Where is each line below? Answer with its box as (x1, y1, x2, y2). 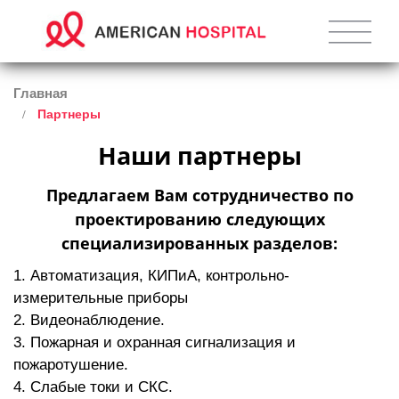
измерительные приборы (13, 289, 188, 306)
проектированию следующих (74, 208, 325, 230)
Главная (13, 86, 68, 101)
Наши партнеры (97, 139, 302, 172)
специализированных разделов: (61, 232, 338, 254)
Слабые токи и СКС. (30, 379, 173, 395)
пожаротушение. (13, 356, 128, 373)
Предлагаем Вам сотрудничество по (45, 184, 354, 206)
